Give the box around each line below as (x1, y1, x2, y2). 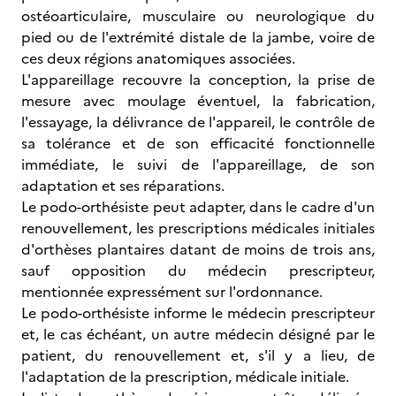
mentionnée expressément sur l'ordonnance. (21, 281, 323, 302)
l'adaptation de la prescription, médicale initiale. (21, 366, 349, 387)
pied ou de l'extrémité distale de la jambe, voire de (21, 27, 375, 48)
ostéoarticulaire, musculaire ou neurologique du (21, 5, 375, 27)
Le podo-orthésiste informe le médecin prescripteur (21, 302, 375, 324)
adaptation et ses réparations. (21, 175, 225, 196)
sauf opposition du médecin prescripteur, (21, 260, 375, 281)
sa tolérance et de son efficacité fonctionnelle (21, 133, 375, 154)
